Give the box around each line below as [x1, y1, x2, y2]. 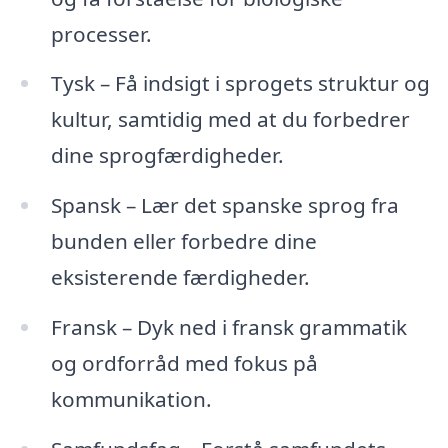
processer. [50, 19, 152, 48]
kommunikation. [50, 385, 212, 414]
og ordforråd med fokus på [50, 349, 318, 378]
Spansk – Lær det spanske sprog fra [50, 191, 399, 220]
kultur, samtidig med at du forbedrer [50, 105, 410, 134]
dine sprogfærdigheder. [50, 141, 284, 170]
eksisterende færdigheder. [50, 263, 310, 292]
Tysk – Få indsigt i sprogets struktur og [50, 69, 430, 98]
